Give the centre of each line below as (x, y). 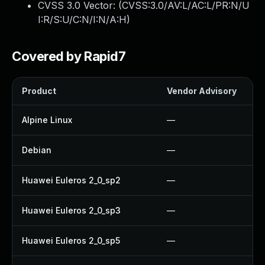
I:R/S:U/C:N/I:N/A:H (82, 20)
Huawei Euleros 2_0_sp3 (71, 210)
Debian (37, 150)
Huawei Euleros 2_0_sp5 (71, 240)
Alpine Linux (47, 120)
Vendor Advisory (202, 91)
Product (39, 91)
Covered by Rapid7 (69, 56)
